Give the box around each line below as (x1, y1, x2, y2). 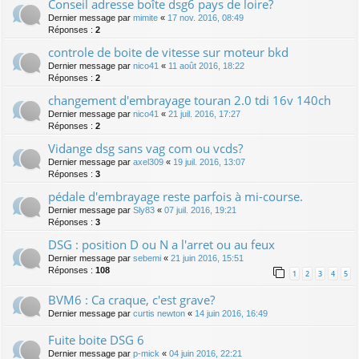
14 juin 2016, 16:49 (195, 309, 268, 319)
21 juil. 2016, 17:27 (168, 109, 240, 119)
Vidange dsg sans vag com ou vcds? (48, 140, 243, 157)
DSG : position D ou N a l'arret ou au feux (48, 236, 275, 253)
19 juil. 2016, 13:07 (173, 157, 245, 167)
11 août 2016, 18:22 (168, 61, 244, 71)
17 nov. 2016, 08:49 (167, 13, 244, 23)
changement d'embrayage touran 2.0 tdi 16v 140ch (48, 92, 331, 109)
